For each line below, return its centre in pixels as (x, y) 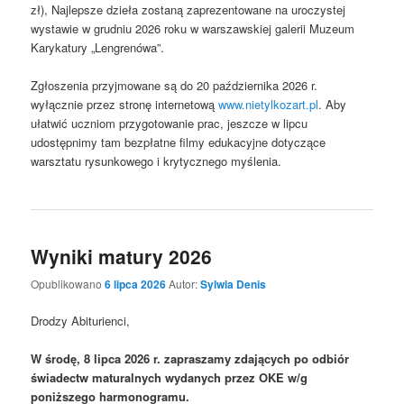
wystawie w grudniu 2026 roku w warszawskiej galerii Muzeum (193, 29)
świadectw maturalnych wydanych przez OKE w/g (170, 378)
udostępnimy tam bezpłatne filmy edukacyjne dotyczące (179, 142)
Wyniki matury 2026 (122, 256)
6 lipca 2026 (136, 284)
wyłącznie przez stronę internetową (125, 105)
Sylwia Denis (234, 284)
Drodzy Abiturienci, (81, 321)
